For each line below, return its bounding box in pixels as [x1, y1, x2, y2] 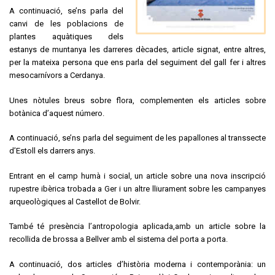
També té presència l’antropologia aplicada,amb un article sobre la [9, 222, 266, 231]
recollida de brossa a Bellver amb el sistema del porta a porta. [9, 234, 228, 244]
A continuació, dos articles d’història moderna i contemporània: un [9, 259, 266, 269]
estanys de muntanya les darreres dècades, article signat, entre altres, [9, 45, 266, 55]
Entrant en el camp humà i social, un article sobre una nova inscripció [9, 171, 266, 180]
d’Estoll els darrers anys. [9, 146, 95, 156]
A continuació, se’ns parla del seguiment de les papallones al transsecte [9, 133, 266, 143]
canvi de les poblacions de [9, 19, 123, 29]
